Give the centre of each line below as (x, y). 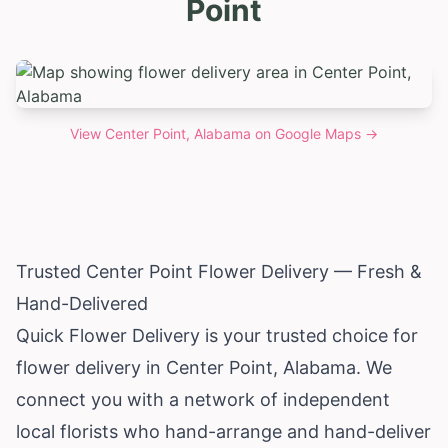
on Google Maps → (314, 133)
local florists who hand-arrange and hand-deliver (223, 431)
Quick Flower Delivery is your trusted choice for (217, 335)
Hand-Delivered (82, 303)
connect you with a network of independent (203, 399)
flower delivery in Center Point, (149, 367)
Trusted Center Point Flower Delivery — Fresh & (219, 271)
